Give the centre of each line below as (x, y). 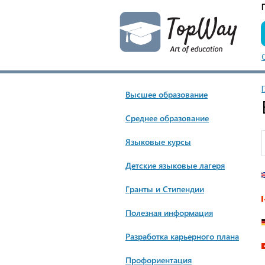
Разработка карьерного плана (182, 236)
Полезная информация (169, 213)
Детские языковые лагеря (175, 165)
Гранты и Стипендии (165, 189)
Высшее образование (167, 94)
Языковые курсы (158, 142)
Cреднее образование (167, 118)
